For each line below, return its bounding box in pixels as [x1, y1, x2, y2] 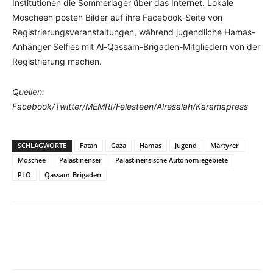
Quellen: [12, 86, 44, 97]
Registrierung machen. [12, 55, 102, 66]
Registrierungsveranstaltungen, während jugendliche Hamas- [12, 26, 255, 37]
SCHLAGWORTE [18, 140, 66, 150]
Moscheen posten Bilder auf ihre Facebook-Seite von [12, 12, 222, 23]
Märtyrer [210, 140, 239, 150]
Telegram [171, 239, 200, 249]
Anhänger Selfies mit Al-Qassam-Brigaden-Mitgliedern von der [12, 41, 260, 52]
